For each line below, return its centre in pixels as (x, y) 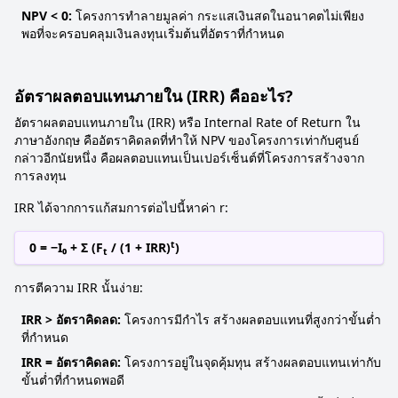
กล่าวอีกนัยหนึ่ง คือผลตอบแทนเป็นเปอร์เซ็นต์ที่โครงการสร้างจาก (189, 158)
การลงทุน (40, 175)
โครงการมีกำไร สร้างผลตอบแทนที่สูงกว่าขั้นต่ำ (251, 319)
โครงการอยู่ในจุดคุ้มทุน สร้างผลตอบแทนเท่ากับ (251, 362)
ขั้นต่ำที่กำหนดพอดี (73, 380)
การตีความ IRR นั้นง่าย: (79, 287)
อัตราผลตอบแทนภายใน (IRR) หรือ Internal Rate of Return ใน (187, 122)
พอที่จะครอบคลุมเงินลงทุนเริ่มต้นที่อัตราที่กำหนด (153, 33)
